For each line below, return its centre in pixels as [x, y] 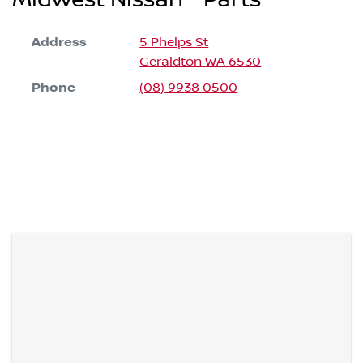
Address [59, 43]
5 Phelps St [174, 43]
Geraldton [171, 62]
